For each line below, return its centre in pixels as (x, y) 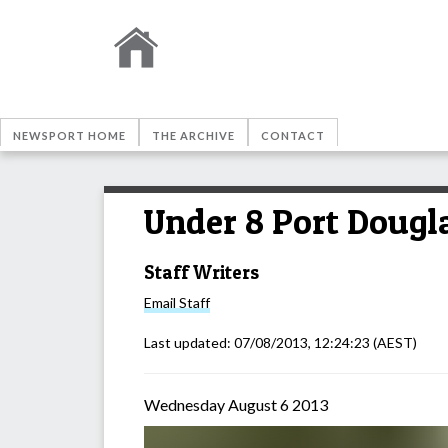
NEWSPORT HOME (69, 135)
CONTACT (293, 135)
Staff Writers (201, 272)
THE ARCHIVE (193, 135)
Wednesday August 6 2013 (236, 405)
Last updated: (189, 343)
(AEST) (393, 343)
